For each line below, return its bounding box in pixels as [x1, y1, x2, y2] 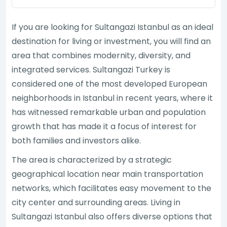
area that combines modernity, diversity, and [12, 49, 191, 61]
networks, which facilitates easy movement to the [12, 182, 212, 194]
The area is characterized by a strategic [12, 154, 172, 166]
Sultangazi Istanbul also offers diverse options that [12, 210, 213, 222]
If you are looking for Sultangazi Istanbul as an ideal [12, 21, 214, 33]
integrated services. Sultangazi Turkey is [12, 63, 171, 75]
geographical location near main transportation [12, 168, 204, 180]
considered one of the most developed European [12, 78, 208, 90]
